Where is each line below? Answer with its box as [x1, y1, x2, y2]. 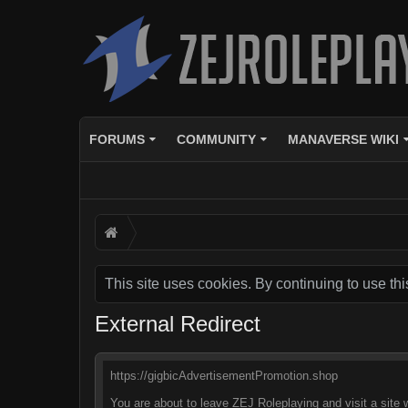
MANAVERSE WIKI [287, 132, 399, 147]
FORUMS [89, 132, 145, 147]
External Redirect [95, 311, 260, 336]
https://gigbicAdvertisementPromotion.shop [110, 369, 338, 382]
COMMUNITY [176, 132, 256, 147]
